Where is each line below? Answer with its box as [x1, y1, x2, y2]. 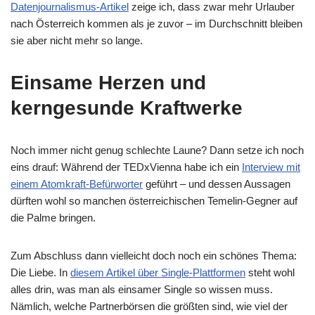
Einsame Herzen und [11, 72, 206, 94]
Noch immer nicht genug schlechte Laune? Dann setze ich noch [11, 144, 304, 156]
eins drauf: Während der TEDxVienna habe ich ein [11, 161, 242, 173]
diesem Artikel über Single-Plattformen [70, 266, 245, 278]
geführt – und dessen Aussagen [143, 178, 290, 190]
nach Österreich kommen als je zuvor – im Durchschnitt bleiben [11, 18, 302, 30]
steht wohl [245, 266, 295, 278]
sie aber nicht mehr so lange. [11, 34, 143, 46]
